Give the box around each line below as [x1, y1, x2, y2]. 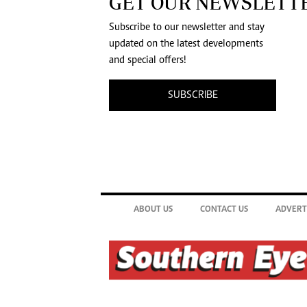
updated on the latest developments [109, 38, 263, 50]
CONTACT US [200, 205, 248, 214]
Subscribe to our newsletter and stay [109, 22, 265, 34]
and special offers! [109, 55, 186, 66]
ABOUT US [134, 205, 173, 214]
